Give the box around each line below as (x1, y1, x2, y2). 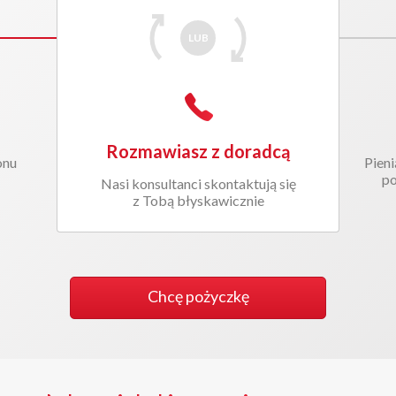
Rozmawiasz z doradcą (106, 141, 290, 162)
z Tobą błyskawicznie (132, 192, 264, 209)
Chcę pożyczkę (147, 286, 249, 306)
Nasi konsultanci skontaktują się (100, 175, 296, 192)
